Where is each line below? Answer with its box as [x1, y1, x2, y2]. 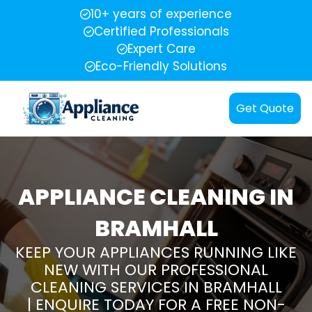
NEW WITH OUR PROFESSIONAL [44, 258, 268, 281]
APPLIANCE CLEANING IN [18, 180, 294, 212]
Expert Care [127, 40, 196, 57]
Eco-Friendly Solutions [95, 58, 227, 75]
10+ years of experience [91, 6, 232, 22]
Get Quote [236, 100, 294, 117]
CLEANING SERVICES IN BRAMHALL [30, 276, 282, 298]
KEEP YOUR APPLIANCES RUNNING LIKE [15, 241, 297, 263]
